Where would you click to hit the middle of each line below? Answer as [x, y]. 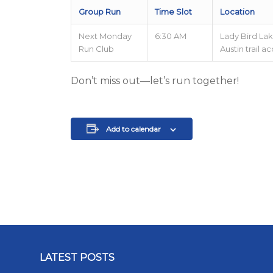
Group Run [99, 12]
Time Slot [173, 12]
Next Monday [105, 36]
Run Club [96, 49]
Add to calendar [134, 129]
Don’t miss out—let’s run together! [154, 81]
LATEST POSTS [77, 257]
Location [237, 12]
